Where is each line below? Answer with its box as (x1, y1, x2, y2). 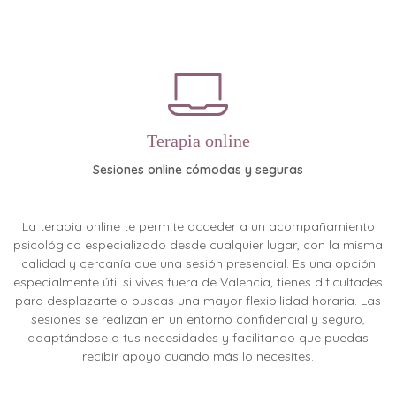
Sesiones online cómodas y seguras (93, 162, 303, 179)
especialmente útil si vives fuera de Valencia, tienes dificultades (13, 274, 383, 291)
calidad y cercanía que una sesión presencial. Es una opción (20, 255, 376, 272)
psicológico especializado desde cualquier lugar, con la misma (13, 237, 383, 254)
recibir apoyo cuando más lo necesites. (82, 348, 314, 365)
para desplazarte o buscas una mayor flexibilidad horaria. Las (15, 293, 381, 309)
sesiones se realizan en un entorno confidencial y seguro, (31, 311, 365, 328)
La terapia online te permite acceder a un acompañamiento (21, 218, 375, 235)
